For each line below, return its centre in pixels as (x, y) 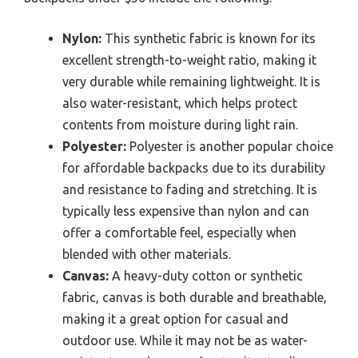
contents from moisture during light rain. (180, 125)
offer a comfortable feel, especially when (179, 233)
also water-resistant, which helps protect (180, 103)
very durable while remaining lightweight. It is (191, 82)
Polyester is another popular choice (230, 147)
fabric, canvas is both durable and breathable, (195, 298)
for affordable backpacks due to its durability (194, 168)
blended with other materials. (147, 255)
